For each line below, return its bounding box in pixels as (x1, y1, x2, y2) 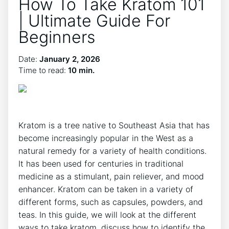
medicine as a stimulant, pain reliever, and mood (18, 171, 204, 181)
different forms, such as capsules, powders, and (18, 197, 203, 207)
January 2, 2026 (39, 54, 100, 64)
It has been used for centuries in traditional (18, 158, 184, 169)
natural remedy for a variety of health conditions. (18, 146, 207, 156)
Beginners (18, 27, 95, 47)
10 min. (68, 65, 95, 75)
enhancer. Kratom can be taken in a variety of (18, 184, 193, 194)
